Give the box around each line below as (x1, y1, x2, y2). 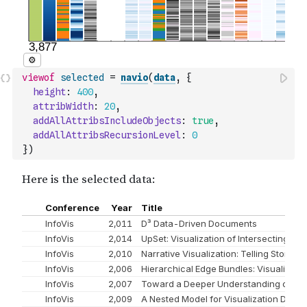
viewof (22, 72, 55, 83)
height (33, 86, 66, 97)
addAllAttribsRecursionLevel (33, 130, 181, 140)
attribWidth (33, 101, 93, 112)
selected (60, 72, 104, 83)
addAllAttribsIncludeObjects (33, 115, 181, 126)
